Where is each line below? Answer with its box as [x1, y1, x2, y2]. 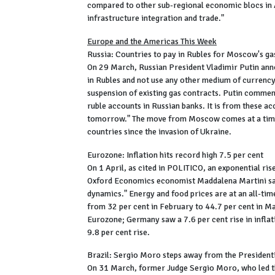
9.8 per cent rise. [87, 227, 153, 238]
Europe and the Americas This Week [87, 36, 217, 47]
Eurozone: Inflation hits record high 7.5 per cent [87, 149, 263, 160]
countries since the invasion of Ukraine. [87, 126, 233, 137]
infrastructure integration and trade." [87, 13, 224, 24]
